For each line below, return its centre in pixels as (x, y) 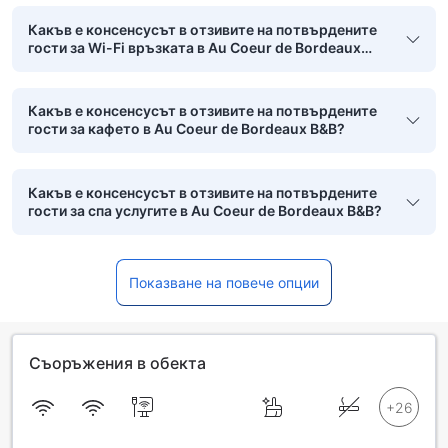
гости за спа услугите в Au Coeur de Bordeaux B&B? (205, 211)
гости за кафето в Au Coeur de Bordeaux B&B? (186, 129)
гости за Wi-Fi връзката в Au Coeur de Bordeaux (194, 47)
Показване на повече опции (224, 282)
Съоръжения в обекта (117, 362)
